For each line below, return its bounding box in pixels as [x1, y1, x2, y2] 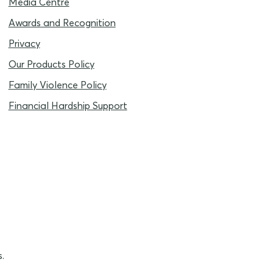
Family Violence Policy [8, 79, 107, 91]
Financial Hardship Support [8, 99, 127, 112]
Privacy [8, 37, 40, 50]
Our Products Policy [8, 58, 94, 71]
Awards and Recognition [8, 16, 116, 29]
